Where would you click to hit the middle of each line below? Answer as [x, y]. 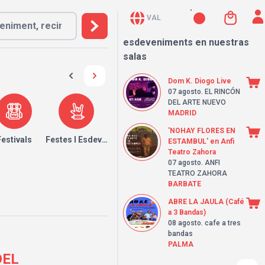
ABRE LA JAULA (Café [206, 202]
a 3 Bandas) [187, 212]
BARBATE [185, 184]
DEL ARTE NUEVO [197, 102]
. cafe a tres [221, 223]
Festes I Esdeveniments [92, 140]
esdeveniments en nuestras [186, 42]
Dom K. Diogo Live [200, 81]
